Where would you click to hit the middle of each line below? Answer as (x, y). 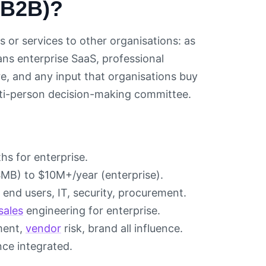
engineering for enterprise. (92, 211)
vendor (43, 229)
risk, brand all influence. (122, 229)
